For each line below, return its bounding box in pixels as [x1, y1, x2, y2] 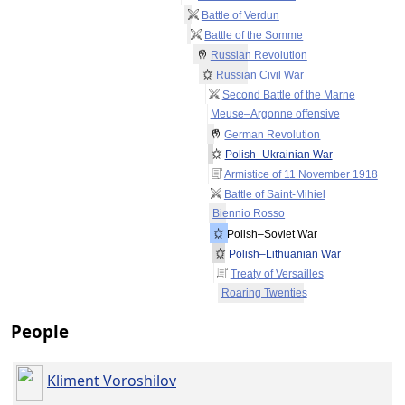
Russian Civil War [216, 69, 305, 82]
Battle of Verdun [201, 9, 279, 23]
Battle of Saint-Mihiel [223, 188, 325, 202]
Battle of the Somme [204, 29, 304, 42]
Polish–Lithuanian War [229, 248, 342, 261]
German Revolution [224, 128, 321, 142]
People [11, 320, 69, 344]
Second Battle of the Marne [221, 89, 355, 102]
